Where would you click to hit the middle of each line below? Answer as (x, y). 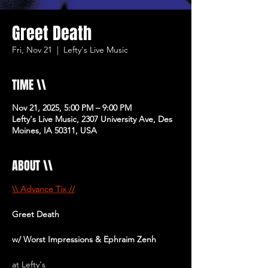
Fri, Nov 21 (32, 50)
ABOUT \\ (32, 166)
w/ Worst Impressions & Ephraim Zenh (84, 239)
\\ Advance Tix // (43, 189)
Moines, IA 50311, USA (54, 130)
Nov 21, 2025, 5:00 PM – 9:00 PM (72, 108)
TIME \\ (29, 85)
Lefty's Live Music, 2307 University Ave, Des (92, 119)
